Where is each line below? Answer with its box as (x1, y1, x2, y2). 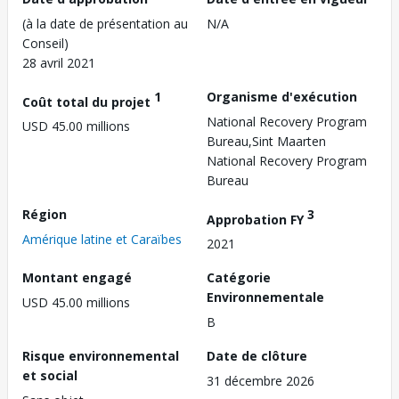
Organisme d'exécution (207, 87, 357, 105)
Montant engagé (22, 269, 132, 287)
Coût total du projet (22, 93, 154, 110)
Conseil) (22, 34, 69, 52)
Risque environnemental (22, 347, 179, 365)
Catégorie (207, 269, 271, 287)
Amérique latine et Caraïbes (22, 230, 182, 248)
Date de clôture (207, 347, 307, 365)
